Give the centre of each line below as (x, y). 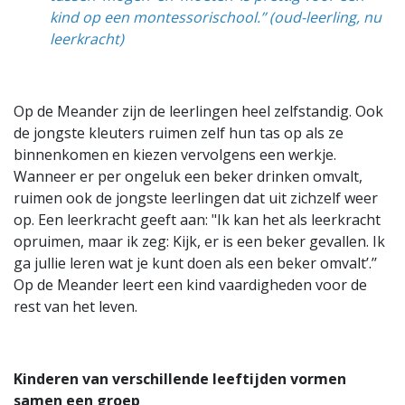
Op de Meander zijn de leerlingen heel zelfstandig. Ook (198, 111)
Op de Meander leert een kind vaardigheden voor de (190, 285)
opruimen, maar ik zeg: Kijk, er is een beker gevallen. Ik (199, 241)
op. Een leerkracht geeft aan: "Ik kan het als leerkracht (197, 220)
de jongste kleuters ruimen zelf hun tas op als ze (179, 133)
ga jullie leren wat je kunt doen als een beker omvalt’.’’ (195, 263)
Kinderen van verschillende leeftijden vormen (180, 379)
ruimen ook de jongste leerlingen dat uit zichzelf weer (196, 198)
